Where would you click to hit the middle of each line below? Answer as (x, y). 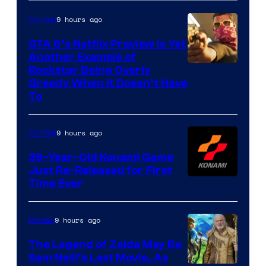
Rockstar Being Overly (90, 70)
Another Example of (82, 57)
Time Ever (56, 184)
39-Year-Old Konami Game (101, 158)
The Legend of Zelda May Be (105, 245)
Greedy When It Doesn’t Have (108, 83)
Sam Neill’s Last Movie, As (98, 258)
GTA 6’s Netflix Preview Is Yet (107, 44)
